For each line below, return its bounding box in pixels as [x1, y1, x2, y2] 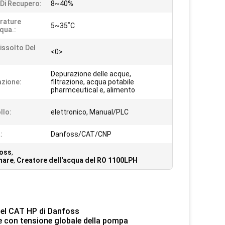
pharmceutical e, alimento [51, 86, 135, 94]
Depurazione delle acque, [51, 70, 131, 78]
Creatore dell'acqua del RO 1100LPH [17, 156, 138, 164]
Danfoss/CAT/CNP [51, 130, 111, 138]
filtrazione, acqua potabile [51, 78, 134, 86]
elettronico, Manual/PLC [51, 108, 129, 116]
